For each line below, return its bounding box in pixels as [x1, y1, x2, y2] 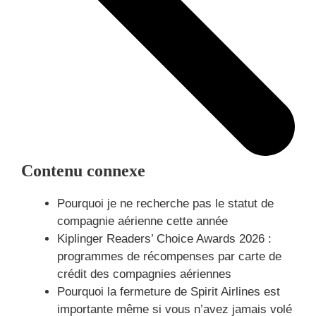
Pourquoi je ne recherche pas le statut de [57, 197, 274, 211]
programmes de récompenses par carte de [57, 250, 281, 264]
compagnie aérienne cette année [57, 214, 228, 229]
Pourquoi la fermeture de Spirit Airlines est [57, 285, 280, 299]
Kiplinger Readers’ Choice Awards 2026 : [57, 232, 272, 246]
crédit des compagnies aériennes [57, 267, 231, 281]
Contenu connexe [21, 162, 145, 181]
